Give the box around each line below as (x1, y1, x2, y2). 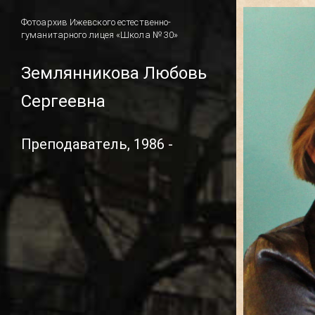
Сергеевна (21, 90, 105, 111)
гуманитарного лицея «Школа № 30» (21, 28, 179, 41)
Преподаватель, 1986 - (21, 135, 174, 153)
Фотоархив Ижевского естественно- (21, 15, 172, 28)
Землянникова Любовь (21, 62, 207, 83)
